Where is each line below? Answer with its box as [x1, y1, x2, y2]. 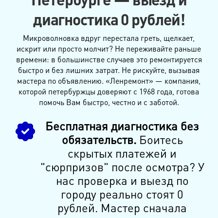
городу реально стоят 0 [61, 186, 184, 201]
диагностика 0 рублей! [33, 9, 185, 30]
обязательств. [61, 131, 136, 147]
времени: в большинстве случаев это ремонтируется [16, 54, 202, 64]
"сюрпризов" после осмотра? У [40, 159, 204, 174]
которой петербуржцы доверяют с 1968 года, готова [18, 86, 200, 96]
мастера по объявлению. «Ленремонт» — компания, [17, 75, 201, 86]
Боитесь [136, 131, 183, 147]
